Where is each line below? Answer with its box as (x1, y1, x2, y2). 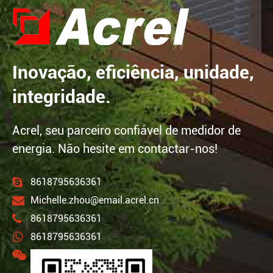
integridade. (12, 86, 111, 108)
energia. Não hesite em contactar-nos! (12, 141, 218, 157)
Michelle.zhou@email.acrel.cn (30, 194, 159, 207)
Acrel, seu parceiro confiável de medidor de (12, 123, 241, 138)
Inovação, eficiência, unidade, (12, 62, 254, 83)
